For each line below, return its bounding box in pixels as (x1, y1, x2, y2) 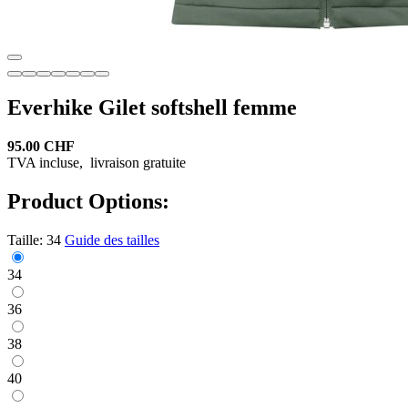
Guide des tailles (65, 231, 159, 248)
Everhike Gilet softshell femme (7, 95, 297, 119)
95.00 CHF (7, 138, 75, 154)
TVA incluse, (7, 154, 87, 170)
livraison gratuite (87, 154, 186, 170)
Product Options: (7, 189, 169, 213)
